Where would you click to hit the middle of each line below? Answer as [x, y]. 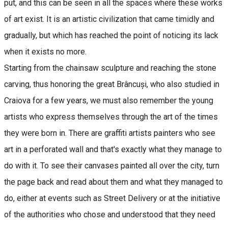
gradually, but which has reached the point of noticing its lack [111, 35]
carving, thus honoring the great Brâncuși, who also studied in [112, 84]
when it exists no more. [45, 51]
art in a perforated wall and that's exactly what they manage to [113, 149]
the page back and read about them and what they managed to [113, 182]
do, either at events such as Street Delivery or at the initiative [112, 198]
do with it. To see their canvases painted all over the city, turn [112, 165]
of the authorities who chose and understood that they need [110, 214]
